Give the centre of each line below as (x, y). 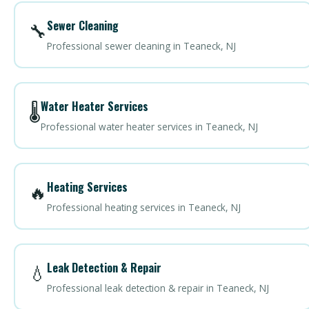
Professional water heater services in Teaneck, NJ (149, 126)
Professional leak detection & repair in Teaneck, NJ (158, 288)
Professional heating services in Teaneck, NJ (143, 207)
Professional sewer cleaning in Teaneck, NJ (141, 46)
